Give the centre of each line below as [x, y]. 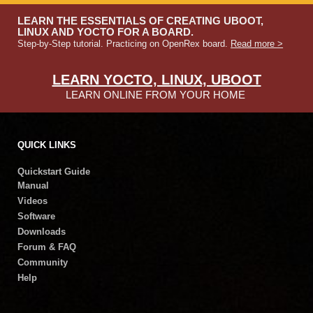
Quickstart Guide [54, 172]
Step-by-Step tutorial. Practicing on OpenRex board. [124, 44]
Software [37, 216]
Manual [34, 185]
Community [43, 262]
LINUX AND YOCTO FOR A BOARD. [106, 32]
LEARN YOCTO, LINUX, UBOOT [156, 80]
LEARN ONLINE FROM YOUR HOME [155, 95]
